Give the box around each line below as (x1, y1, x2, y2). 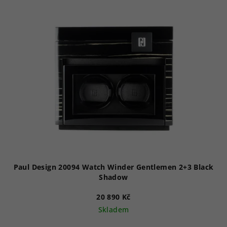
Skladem (98, 204, 129, 214)
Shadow (99, 172, 128, 182)
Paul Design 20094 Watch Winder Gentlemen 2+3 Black (13, 162, 214, 172)
